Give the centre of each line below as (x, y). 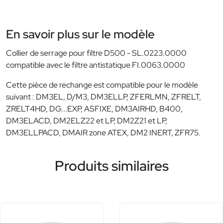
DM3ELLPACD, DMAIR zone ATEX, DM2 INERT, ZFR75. (103, 133)
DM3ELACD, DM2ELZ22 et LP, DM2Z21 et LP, (87, 121)
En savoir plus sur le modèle (80, 34)
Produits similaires (111, 166)
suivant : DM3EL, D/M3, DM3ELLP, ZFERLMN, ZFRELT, (104, 97)
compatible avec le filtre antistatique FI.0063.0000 (96, 65)
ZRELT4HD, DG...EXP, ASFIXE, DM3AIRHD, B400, (94, 109)
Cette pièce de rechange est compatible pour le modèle (102, 85)
